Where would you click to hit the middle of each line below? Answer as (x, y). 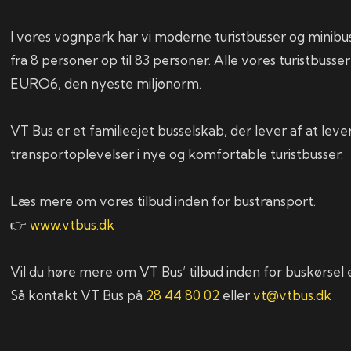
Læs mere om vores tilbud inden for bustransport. (163, 201)
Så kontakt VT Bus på (78, 295)
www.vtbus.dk (72, 225)
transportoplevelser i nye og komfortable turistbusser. (177, 154)
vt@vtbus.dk (293, 295)
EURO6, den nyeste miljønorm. (106, 84)
